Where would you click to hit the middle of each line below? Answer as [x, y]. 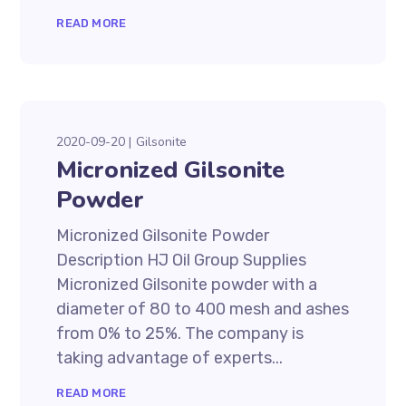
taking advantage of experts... [170, 358]
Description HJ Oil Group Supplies [182, 260]
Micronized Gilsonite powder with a [187, 285]
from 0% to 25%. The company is [180, 333]
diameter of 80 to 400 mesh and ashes [203, 309]
